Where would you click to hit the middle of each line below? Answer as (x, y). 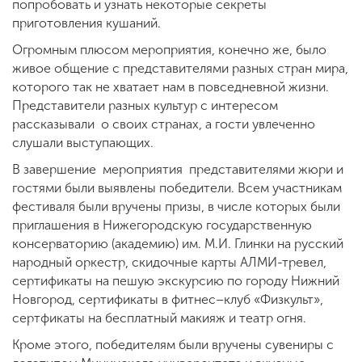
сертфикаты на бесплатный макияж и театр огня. (161, 318)
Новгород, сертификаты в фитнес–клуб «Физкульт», (168, 300)
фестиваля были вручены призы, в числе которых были (176, 207)
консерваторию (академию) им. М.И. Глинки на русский (178, 244)
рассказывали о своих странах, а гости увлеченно (164, 124)
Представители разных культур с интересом (145, 106)
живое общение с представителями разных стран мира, (180, 69)
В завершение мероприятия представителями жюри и (178, 170)
